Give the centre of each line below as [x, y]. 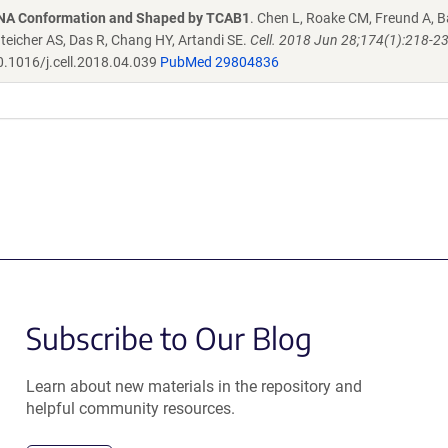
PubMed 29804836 [219, 62]
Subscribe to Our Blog [168, 338]
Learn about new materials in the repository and [193, 386]
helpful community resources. [130, 408]
